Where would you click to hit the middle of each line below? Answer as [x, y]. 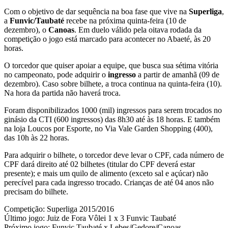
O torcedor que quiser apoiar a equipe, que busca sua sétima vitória [111, 65]
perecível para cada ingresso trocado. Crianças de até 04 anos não [109, 182]
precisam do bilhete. [36, 191]
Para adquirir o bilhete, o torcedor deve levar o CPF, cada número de [114, 155]
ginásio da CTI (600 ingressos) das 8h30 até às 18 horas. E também [112, 119]
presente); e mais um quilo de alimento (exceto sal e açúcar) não [106, 173]
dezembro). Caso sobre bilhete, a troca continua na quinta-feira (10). [113, 83]
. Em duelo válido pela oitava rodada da [138, 30]
